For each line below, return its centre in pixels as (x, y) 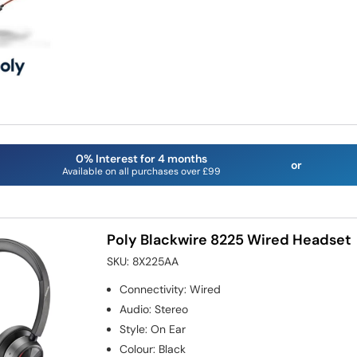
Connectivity (152, 289)
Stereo (172, 309)
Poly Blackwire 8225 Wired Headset (229, 239)
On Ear (169, 329)
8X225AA (156, 261)
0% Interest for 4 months (141, 158)
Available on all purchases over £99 (141, 171)
